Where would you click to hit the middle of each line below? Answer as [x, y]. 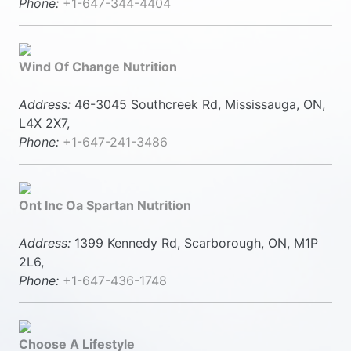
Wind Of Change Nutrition [98, 67]
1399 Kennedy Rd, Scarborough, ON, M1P [194, 243]
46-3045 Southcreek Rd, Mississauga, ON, [198, 104]
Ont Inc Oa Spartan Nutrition [105, 205]
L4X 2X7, [44, 123]
